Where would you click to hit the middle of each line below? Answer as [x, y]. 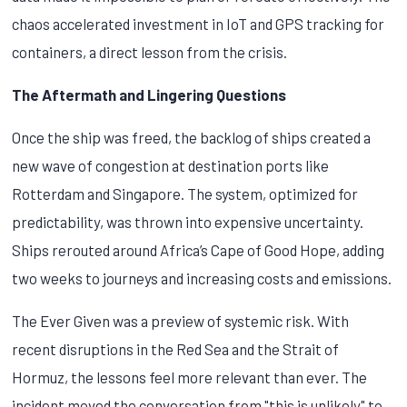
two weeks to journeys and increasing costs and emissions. [202, 278]
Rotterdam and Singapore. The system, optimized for [185, 193]
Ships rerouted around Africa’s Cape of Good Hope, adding [199, 249]
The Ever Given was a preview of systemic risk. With [181, 320]
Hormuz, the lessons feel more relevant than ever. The [190, 377]
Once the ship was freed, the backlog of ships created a [192, 137]
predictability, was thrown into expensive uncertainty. [188, 221]
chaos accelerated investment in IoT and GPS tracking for [199, 23]
